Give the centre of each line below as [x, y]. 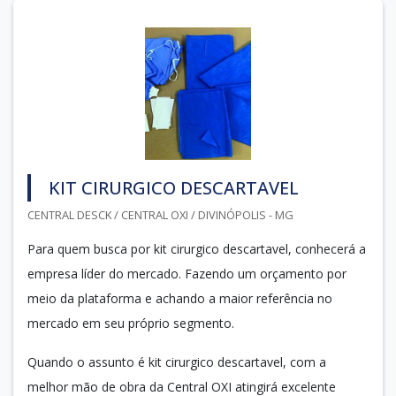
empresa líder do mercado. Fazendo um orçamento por [187, 273]
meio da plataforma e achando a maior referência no [180, 298]
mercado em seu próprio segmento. [131, 323]
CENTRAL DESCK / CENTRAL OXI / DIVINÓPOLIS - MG [160, 214]
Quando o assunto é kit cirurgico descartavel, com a [177, 362]
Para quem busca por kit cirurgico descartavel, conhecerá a [197, 248]
